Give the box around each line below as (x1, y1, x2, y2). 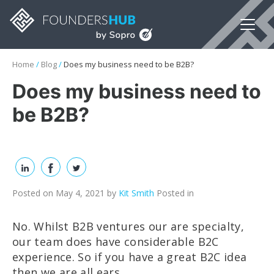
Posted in (154, 187, 194, 199)
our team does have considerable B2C (12, 234, 219, 249)
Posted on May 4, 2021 (12, 187, 105, 199)
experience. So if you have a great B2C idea (12, 250, 247, 264)
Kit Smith (119, 187, 154, 199)
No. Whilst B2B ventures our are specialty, (12, 219, 245, 234)
